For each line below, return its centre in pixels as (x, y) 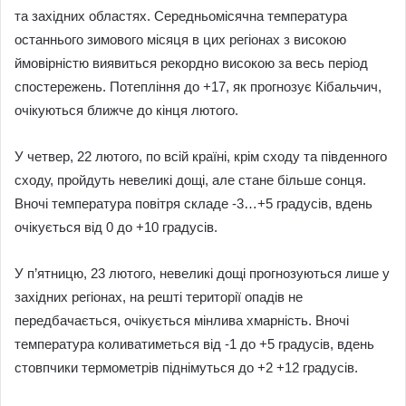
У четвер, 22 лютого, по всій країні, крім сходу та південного (201, 156)
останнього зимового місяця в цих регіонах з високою (180, 39)
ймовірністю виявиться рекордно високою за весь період (191, 63)
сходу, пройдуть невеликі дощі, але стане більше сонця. (190, 180)
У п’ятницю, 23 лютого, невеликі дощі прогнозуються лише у (202, 273)
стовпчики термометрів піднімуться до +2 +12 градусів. (186, 367)
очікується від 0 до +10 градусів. (116, 227)
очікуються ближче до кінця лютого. (126, 110)
